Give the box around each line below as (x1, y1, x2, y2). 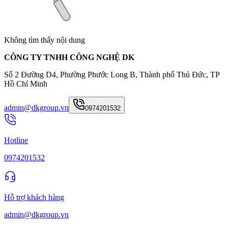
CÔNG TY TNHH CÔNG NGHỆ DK (4, 52, 136, 62)
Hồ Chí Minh (4, 79, 47, 88)
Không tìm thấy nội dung (4, 35, 85, 44)
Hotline (4, 135, 28, 145)
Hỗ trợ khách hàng (4, 192, 64, 202)
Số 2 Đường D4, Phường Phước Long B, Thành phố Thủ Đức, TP (4, 70, 219, 79)
